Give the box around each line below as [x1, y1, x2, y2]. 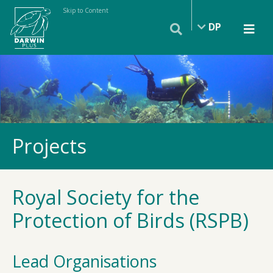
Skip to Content [63, 6, 108, 15]
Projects [12, 133, 87, 159]
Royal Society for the [12, 184, 199, 210]
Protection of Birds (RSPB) [12, 207, 249, 233]
